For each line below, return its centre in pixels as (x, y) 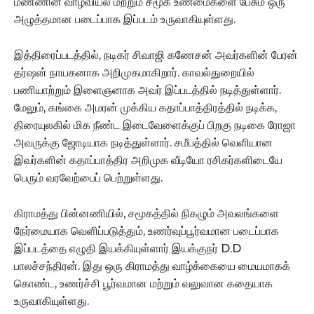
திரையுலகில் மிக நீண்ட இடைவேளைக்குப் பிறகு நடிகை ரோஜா (155, 125)
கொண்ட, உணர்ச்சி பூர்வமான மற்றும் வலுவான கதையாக (143, 283)
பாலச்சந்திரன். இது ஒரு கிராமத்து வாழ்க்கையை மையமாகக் (152, 266)
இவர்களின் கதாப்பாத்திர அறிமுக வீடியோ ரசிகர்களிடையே (148, 160)
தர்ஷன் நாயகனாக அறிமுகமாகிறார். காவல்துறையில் (134, 72)
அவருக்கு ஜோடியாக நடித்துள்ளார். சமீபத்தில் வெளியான (143, 142)
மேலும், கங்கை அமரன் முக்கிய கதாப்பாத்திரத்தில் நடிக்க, (145, 107)
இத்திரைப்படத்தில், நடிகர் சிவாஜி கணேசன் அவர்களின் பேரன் (156, 55)
